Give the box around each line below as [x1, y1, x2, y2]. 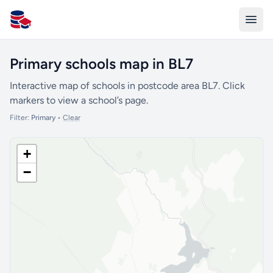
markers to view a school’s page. [10, 94, 148, 106]
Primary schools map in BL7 [10, 55, 193, 73]
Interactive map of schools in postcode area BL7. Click [10, 80, 245, 91]
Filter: [10, 113, 31, 122]
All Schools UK [9, 19, 73, 32]
